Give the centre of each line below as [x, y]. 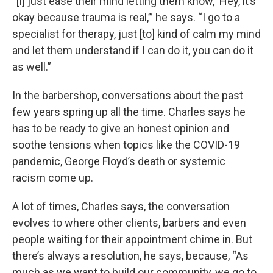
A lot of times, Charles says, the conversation [121, 206]
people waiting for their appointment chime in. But [132, 239]
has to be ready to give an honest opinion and [121, 128]
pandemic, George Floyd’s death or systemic [119, 161]
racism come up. [53, 178]
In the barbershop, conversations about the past [128, 95]
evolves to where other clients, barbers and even [129, 223]
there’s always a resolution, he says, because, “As [130, 256]
